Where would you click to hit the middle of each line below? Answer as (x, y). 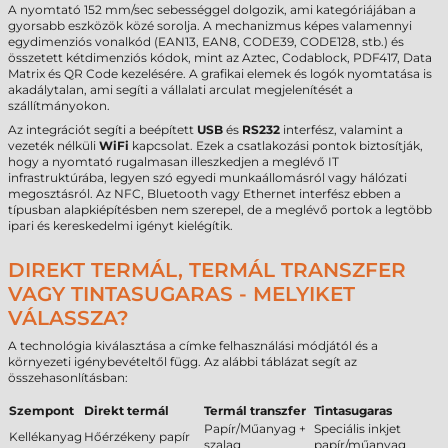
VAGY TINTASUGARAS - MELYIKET (181, 294)
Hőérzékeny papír (137, 436)
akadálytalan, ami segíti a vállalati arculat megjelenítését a (180, 89)
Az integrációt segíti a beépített (102, 129)
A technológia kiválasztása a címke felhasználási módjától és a (193, 345)
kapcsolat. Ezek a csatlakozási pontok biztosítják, (276, 145)
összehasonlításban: (68, 377)
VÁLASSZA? (68, 318)
